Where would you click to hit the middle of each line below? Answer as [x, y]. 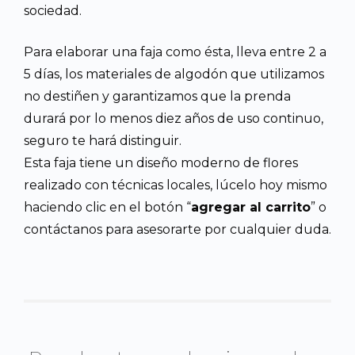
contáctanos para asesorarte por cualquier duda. [177, 229]
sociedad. [53, 10]
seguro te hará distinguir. [103, 140]
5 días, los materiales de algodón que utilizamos [174, 74]
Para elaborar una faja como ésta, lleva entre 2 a [175, 52]
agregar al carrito [251, 207]
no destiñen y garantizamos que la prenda [157, 96]
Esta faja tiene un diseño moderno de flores [161, 162]
